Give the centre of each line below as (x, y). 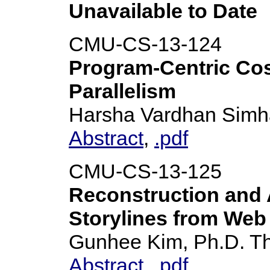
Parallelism (122, 91)
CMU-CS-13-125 (145, 171)
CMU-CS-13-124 (145, 44)
